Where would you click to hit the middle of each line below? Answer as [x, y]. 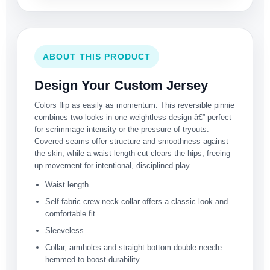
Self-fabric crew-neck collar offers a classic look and [137, 202]
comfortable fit [70, 214]
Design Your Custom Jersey [121, 86]
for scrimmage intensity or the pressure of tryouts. [122, 130]
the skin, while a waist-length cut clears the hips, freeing [132, 154]
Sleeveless [64, 231]
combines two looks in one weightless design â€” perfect [133, 118]
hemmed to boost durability [93, 260]
